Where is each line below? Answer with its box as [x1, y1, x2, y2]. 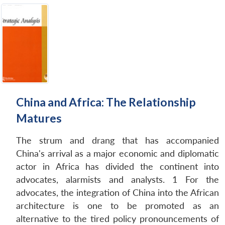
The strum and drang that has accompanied [16, 135, 219, 146]
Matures [16, 110, 62, 125]
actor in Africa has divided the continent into [16, 161, 219, 172]
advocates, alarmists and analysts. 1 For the [16, 174, 219, 185]
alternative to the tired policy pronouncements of [16, 213, 219, 224]
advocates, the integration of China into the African [16, 187, 219, 198]
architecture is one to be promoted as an [16, 200, 219, 211]
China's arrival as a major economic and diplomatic [16, 148, 219, 159]
